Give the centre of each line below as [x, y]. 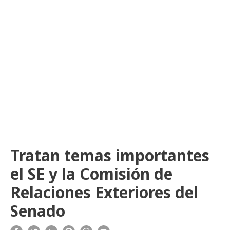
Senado [38, 211]
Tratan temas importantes [110, 155]
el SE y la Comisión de [91, 174]
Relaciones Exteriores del [104, 192]
